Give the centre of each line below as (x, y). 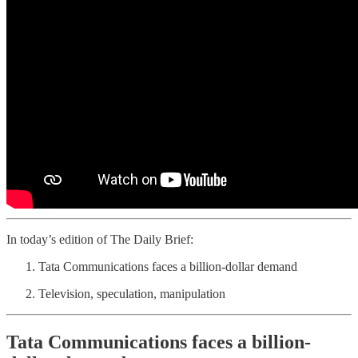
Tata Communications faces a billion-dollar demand (168, 266)
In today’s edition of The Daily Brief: (100, 239)
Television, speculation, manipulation (132, 293)
